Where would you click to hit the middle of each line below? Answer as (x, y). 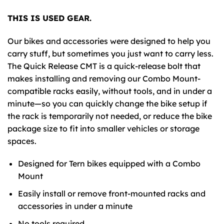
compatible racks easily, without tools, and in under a (110, 91)
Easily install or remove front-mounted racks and (111, 193)
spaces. (22, 141)
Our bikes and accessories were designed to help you (109, 41)
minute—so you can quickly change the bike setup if (107, 103)
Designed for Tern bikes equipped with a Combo (109, 164)
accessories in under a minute (75, 206)
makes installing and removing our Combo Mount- (104, 78)
